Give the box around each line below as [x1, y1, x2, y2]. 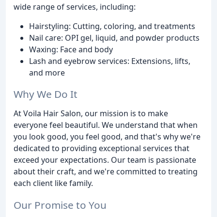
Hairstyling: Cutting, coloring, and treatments [29, 20, 195, 31]
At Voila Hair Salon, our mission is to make [14, 108, 168, 119]
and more [29, 67, 65, 78]
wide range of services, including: [14, 1, 136, 12]
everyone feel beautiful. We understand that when [14, 120, 198, 131]
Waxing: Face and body [29, 44, 113, 55]
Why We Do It [14, 87, 77, 101]
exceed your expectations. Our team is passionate [14, 155, 196, 166]
